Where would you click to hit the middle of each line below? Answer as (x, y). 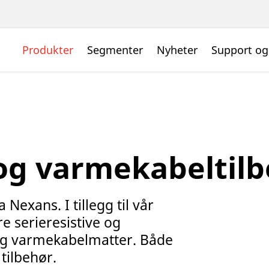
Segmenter (115, 50)
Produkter (48, 50)
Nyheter (177, 50)
